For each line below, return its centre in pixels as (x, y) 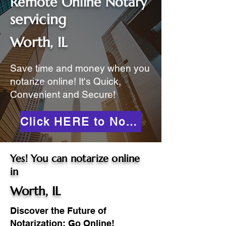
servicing (38, 19)
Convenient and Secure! (63, 94)
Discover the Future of (58, 211)
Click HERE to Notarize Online (131, 122)
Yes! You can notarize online (75, 159)
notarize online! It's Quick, (66, 81)
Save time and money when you (80, 68)
